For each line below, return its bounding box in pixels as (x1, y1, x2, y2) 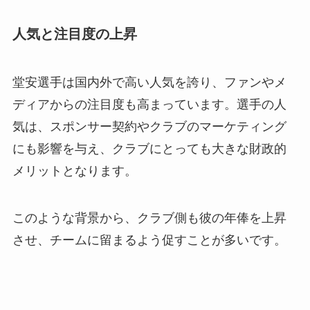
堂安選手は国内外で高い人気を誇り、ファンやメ (12, 75, 286, 89)
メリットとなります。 (12, 163, 137, 178)
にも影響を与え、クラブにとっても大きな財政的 (12, 141, 286, 156)
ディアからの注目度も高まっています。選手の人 (12, 97, 286, 111)
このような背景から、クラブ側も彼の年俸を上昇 (12, 210, 286, 225)
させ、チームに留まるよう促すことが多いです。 (12, 232, 286, 247)
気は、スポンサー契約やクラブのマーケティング (12, 119, 286, 134)
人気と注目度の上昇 (12, 26, 137, 42)
